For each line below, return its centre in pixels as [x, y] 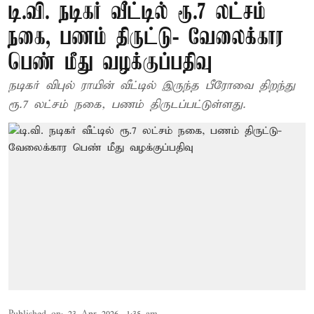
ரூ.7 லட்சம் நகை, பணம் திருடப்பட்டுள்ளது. [127, 105]
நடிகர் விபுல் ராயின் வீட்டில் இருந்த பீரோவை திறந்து [152, 86]
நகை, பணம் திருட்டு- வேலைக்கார [146, 38]
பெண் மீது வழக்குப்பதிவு [110, 63]
